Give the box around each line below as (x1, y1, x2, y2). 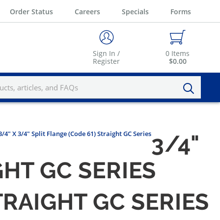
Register (93, 56, 120, 66)
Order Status (10, 6, 53, 16)
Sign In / (93, 49, 120, 58)
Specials (122, 6, 149, 16)
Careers (75, 6, 100, 16)
